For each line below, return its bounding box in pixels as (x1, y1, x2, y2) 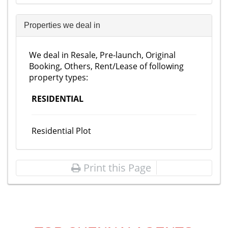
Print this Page (81, 161, 151, 175)
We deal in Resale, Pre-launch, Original (29, 49, 176, 61)
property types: (29, 72, 88, 83)
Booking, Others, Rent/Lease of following (29, 61, 184, 72)
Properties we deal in (24, 21, 100, 30)
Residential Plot (32, 125, 91, 136)
